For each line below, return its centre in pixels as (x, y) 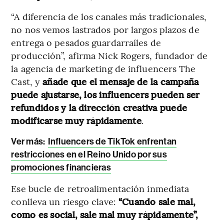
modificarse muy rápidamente (76, 120)
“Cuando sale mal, (157, 201)
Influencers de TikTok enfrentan (112, 141)
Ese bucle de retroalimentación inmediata (100, 188)
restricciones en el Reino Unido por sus (89, 154)
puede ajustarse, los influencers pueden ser (105, 94)
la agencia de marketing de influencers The (103, 68)
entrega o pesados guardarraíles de (86, 42)
